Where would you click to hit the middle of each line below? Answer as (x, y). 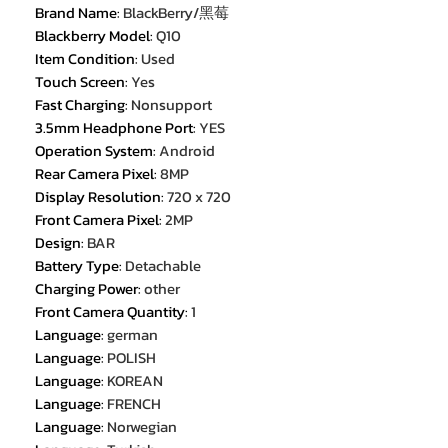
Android (187, 151)
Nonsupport (171, 105)
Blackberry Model (92, 36)
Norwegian (142, 427)
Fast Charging (80, 105)
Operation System (94, 151)
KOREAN (135, 381)
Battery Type (77, 266)
